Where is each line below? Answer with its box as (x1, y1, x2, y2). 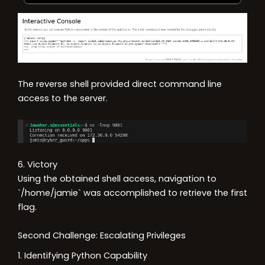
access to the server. (18, 92, 108, 104)
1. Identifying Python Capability (18, 249, 147, 261)
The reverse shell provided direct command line (18, 77, 222, 90)
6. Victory (18, 158, 57, 170)
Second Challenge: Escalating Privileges (18, 229, 186, 241)
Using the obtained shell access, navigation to (18, 172, 216, 185)
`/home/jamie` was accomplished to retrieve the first (18, 186, 247, 199)
